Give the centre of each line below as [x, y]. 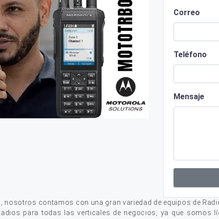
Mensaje [189, 97]
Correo [187, 12]
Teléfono [190, 55]
